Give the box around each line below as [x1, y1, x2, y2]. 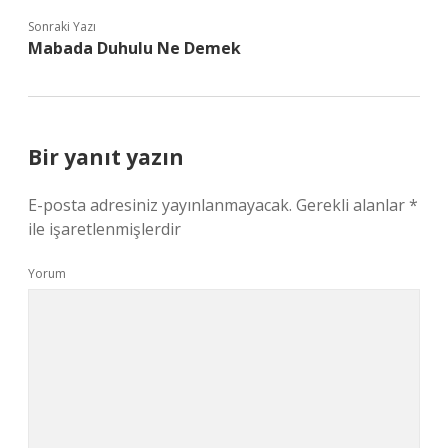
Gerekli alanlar [296, 194, 409, 216]
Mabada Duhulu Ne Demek [28, 37, 241, 59]
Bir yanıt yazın [28, 143, 184, 171]
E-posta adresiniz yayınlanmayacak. [28, 194, 292, 216]
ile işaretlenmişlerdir [28, 218, 181, 240]
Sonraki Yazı [28, 18, 96, 35]
